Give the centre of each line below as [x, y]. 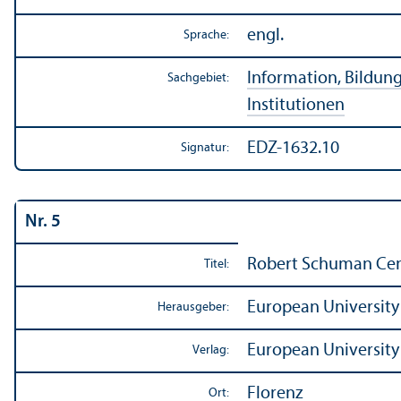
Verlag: [211, 350]
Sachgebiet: [198, 78]
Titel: [217, 264]
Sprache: [206, 35]
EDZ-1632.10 [293, 148]
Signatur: [205, 148]
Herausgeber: [193, 307]
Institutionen [296, 105]
